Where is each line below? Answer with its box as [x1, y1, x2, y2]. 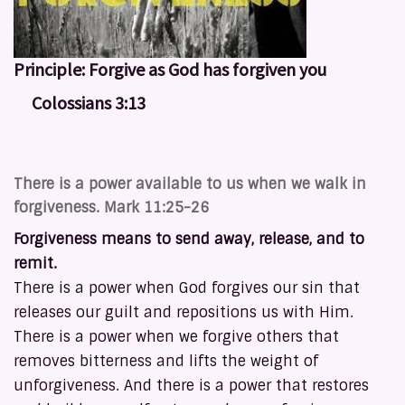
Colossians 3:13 [14, 90, 146, 114]
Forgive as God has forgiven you [89, 58, 330, 81]
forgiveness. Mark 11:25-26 [14, 197, 209, 217]
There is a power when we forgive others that [14, 327, 339, 347]
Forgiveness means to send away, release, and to [14, 230, 364, 250]
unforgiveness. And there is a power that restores [14, 376, 369, 396]
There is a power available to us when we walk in [14, 174, 366, 193]
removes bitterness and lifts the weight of [14, 352, 318, 372]
